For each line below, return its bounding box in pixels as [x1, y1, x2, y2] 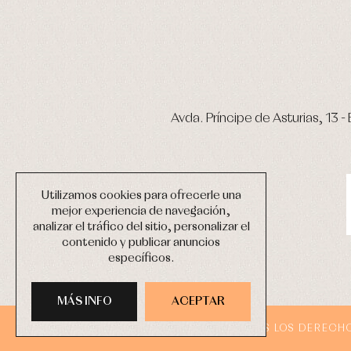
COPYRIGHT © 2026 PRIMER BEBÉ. [31, 323, 233, 334]
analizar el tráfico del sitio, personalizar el [32, 222, 250, 233]
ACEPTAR [171, 296, 225, 307]
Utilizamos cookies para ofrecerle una [41, 190, 241, 201]
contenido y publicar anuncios [62, 237, 220, 248]
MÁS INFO [56, 296, 112, 307]
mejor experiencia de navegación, [52, 206, 230, 217]
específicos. [108, 253, 174, 264]
